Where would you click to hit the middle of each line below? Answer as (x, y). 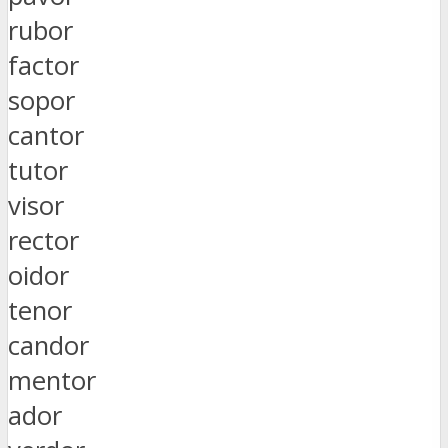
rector (43, 240)
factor (43, 65)
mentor (52, 380)
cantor (46, 135)
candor (48, 345)
